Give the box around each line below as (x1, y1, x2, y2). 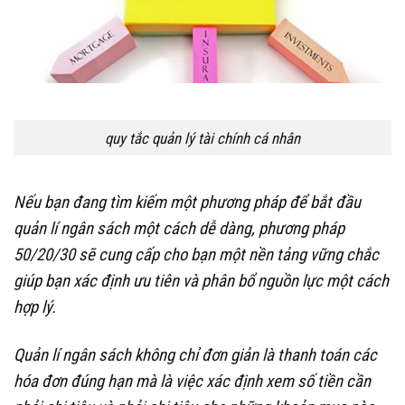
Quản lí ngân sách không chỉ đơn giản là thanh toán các (14, 345, 377, 366)
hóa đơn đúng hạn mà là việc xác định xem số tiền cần (14, 372, 371, 392)
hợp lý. (14, 297, 56, 317)
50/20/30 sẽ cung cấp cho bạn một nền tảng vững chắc (14, 244, 379, 265)
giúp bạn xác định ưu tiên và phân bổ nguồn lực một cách (14, 270, 389, 291)
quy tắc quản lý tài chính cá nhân (105, 128, 300, 147)
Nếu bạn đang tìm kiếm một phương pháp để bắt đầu (14, 192, 361, 212)
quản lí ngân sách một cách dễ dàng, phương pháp (14, 218, 344, 239)
